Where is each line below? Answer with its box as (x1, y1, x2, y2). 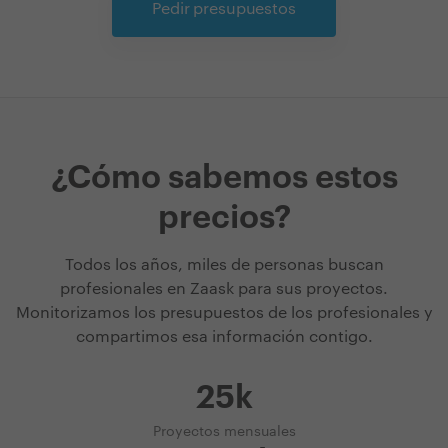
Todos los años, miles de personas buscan (64, 257, 384, 274)
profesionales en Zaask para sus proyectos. (60, 281, 388, 298)
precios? (157, 202, 291, 235)
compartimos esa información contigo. (75, 329, 373, 346)
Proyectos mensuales (152, 425, 296, 440)
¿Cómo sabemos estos (50, 162, 398, 195)
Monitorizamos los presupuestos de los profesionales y (15, 305, 433, 322)
